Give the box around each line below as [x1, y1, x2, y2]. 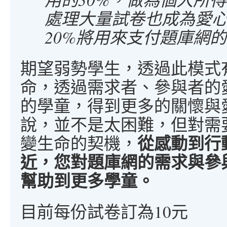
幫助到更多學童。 [20, 168, 154, 193]
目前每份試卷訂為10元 [20, 200, 188, 222]
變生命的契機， [20, 132, 137, 154]
